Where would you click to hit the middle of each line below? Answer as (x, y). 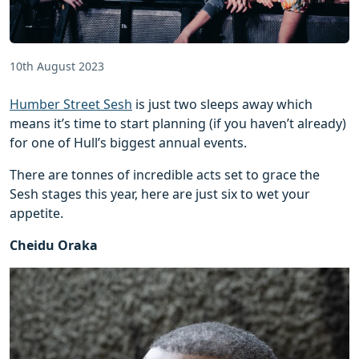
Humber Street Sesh (71, 104)
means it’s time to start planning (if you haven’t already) (178, 123)
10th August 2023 (57, 66)
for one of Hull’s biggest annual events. (128, 142)
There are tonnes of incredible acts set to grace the (165, 174)
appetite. (36, 213)
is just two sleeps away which (222, 104)
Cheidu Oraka (54, 245)
